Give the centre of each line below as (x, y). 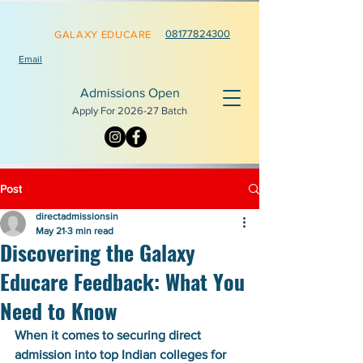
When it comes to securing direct (109, 335)
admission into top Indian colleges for (122, 354)
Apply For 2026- (109, 111)
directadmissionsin (77, 216)
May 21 (50, 231)
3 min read (90, 231)
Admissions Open (130, 93)
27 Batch (167, 111)
